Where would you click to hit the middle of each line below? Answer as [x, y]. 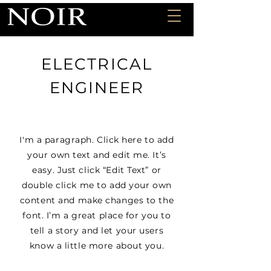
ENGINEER [97, 88]
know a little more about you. [97, 246]
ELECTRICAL [97, 64]
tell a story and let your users [97, 230]
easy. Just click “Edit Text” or [97, 170]
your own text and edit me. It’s [97, 155]
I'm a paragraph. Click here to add [97, 140]
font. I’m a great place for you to [97, 215]
